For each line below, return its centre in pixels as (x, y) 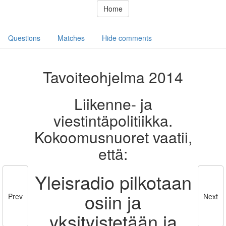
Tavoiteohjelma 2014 (113, 77)
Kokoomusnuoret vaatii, (113, 137)
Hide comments (127, 38)
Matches (71, 38)
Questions (24, 38)
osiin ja (113, 202)
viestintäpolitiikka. (113, 120)
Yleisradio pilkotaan (113, 182)
